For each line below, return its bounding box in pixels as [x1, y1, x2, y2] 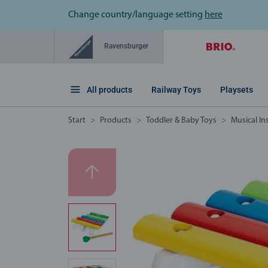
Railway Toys [151, 85, 201, 95]
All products [87, 85, 132, 95]
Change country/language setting [68, 10, 205, 20]
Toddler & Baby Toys [146, 116, 217, 126]
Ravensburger [102, 42, 148, 51]
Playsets [220, 85, 253, 95]
